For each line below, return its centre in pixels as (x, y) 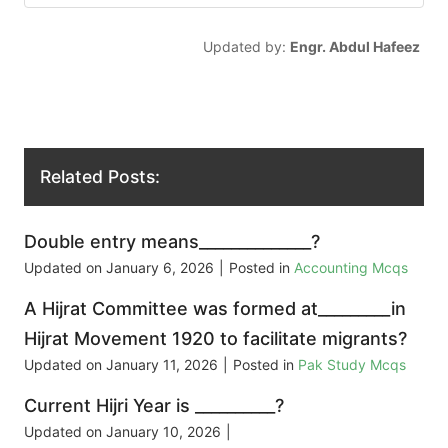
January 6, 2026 (160, 268)
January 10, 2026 (163, 432)
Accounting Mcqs (351, 268)
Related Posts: (100, 177)
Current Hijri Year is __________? (154, 406)
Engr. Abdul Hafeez (354, 46)
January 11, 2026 (162, 365)
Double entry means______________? (172, 242)
